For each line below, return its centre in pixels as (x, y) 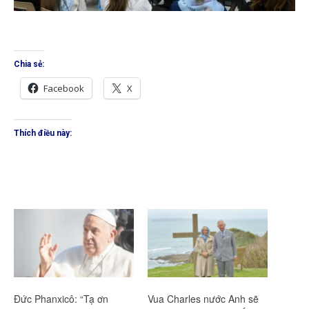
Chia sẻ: (29, 64)
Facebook (64, 88)
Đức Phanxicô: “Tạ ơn (61, 299)
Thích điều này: (43, 133)
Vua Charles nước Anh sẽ (203, 299)
